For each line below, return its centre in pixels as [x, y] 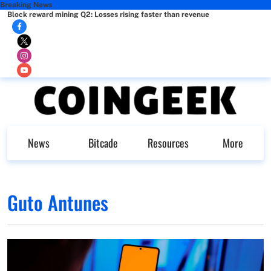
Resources [168, 143]
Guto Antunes [58, 202]
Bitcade [103, 143]
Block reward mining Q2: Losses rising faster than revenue [108, 15]
